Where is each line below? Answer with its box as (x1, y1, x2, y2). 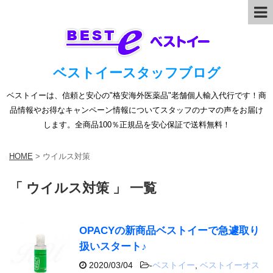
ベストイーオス (200, 260, 260, 270)
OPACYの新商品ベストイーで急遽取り (79, 224, 260, 236)
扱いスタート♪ (79, 240, 147, 252)
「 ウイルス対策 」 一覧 (9, 180, 157, 196)
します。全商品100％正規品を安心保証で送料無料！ (43, 120, 230, 129)
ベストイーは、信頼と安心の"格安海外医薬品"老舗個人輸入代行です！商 (7, 91, 266, 100)
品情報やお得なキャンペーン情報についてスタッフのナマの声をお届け (10, 105, 263, 115)
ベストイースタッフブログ (52, 65, 221, 80)
